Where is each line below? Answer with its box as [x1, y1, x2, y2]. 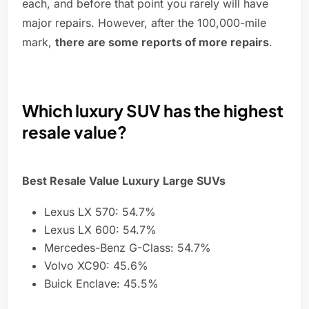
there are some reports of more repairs [55, 35, 269, 50]
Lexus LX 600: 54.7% [44, 223, 157, 237]
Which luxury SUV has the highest [22, 100, 283, 121]
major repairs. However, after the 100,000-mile [22, 16, 266, 30]
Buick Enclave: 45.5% [44, 277, 159, 291]
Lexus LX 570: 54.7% [44, 205, 156, 219]
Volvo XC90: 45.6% [44, 259, 148, 273]
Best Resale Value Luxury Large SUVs [22, 174, 226, 188]
